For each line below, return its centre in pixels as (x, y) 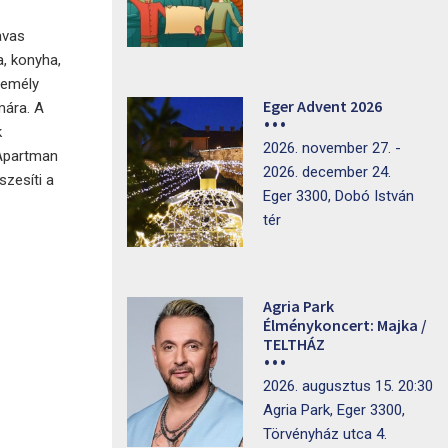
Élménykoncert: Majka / (344, 325)
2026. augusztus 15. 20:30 (347, 386)
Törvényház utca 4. (324, 434)
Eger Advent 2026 (322, 106)
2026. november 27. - (331, 148)
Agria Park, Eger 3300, (333, 410)
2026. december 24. (326, 172)
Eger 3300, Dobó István (338, 196)
